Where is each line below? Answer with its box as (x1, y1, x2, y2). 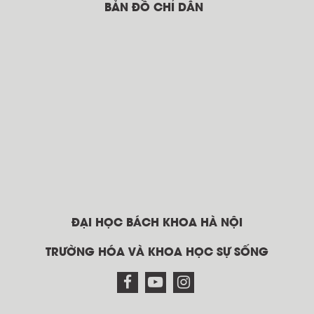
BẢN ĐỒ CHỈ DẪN (104, 3, 203, 13)
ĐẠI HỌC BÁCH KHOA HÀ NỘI (71, 218, 243, 228)
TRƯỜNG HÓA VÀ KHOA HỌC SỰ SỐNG (46, 247, 268, 258)
